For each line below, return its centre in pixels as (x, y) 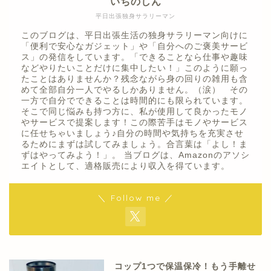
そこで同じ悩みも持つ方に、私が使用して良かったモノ (135, 112)
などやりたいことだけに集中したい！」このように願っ (135, 68)
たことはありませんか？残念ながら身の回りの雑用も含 (135, 79)
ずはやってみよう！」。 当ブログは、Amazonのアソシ (135, 155)
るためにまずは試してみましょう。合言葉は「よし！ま (135, 145)
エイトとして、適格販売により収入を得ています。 (126, 166)
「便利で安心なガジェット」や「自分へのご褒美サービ (135, 47)
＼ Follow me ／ (135, 198)
